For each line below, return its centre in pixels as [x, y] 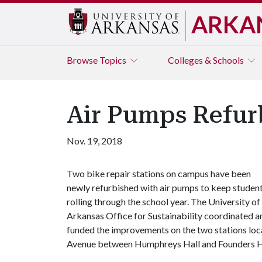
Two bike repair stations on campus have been [159, 173]
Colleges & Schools [207, 60]
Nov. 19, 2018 [94, 141]
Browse [83, 60]
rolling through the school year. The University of [163, 201]
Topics [114, 60]
